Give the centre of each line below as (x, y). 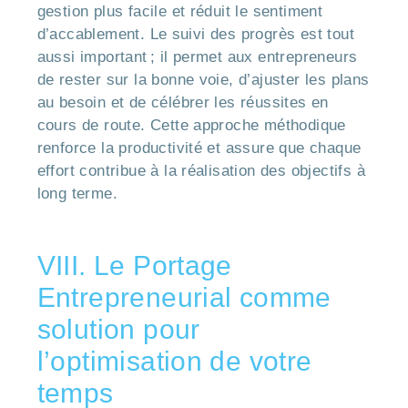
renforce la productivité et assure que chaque (199, 148)
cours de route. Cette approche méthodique (191, 125)
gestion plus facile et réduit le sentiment (180, 11)
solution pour (118, 330)
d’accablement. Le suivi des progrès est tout (196, 34)
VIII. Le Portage (134, 266)
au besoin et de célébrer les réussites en (183, 102)
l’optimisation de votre (174, 362)
